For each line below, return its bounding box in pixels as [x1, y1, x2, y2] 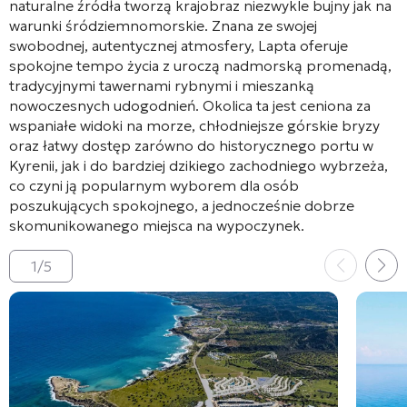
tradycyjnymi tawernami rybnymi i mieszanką [9, 75, 314, 94]
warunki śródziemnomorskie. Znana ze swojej [9, 15, 317, 35]
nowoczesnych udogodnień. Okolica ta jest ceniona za [9, 95, 371, 114]
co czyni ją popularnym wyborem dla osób [9, 175, 299, 194]
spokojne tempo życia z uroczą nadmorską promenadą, [9, 55, 392, 74]
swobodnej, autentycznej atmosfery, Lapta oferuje [9, 35, 348, 55]
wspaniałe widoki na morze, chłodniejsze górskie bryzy [9, 115, 380, 134]
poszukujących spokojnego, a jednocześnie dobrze [9, 195, 354, 214]
